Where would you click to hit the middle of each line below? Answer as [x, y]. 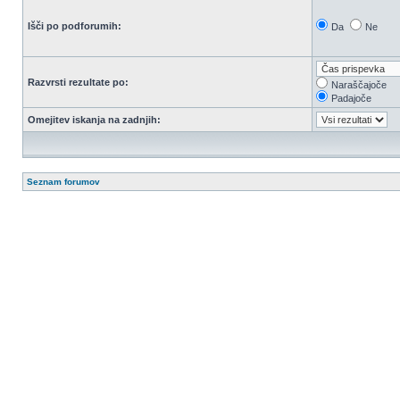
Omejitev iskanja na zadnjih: [94, 120]
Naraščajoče [359, 85]
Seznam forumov [63, 182]
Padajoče [351, 98]
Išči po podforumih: [75, 26]
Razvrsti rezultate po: [78, 82]
